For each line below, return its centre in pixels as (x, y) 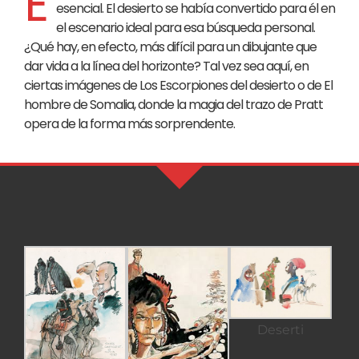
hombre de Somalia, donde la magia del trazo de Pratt (173, 105)
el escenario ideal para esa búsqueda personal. (186, 28)
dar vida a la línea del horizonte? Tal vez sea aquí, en (166, 67)
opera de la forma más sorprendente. (129, 124)
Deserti (281, 329)
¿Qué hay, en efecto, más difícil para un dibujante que (170, 47)
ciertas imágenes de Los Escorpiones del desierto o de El (178, 86)
